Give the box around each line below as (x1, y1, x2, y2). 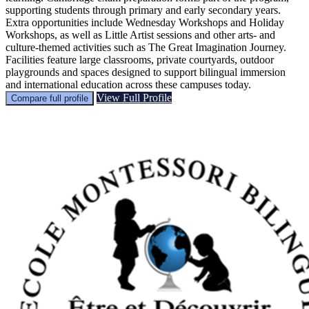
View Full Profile (97, 91, 172, 103)
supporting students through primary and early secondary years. (6, 3, 281, 16)
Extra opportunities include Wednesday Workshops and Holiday (6, 16, 284, 28)
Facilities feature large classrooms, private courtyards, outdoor (6, 53, 274, 66)
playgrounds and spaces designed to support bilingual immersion (6, 66, 286, 78)
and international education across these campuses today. (6, 78, 251, 90)
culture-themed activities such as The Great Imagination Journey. (6, 41, 286, 53)
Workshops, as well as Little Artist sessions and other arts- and (6, 28, 275, 41)
